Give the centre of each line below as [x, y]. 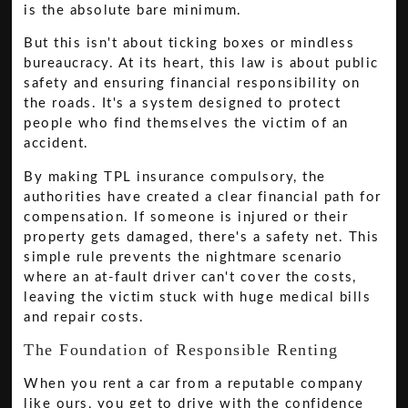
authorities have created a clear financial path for [203, 197]
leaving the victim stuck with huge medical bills [198, 297]
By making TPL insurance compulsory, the [175, 177]
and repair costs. [84, 317]
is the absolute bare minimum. [133, 10]
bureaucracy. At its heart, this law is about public [201, 64]
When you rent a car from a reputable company [194, 384]
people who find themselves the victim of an [186, 124]
